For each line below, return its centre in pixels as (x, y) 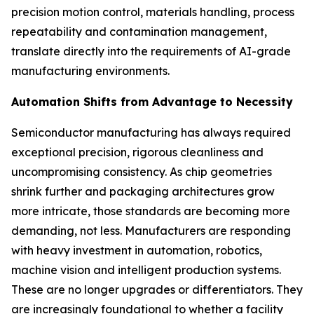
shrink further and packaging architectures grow (143, 191)
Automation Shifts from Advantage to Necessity (152, 101)
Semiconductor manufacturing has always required (151, 132)
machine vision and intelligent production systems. (146, 269)
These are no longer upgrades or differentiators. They (157, 289)
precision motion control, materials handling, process (153, 12)
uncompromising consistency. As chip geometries (142, 171)
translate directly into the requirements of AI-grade (151, 51)
